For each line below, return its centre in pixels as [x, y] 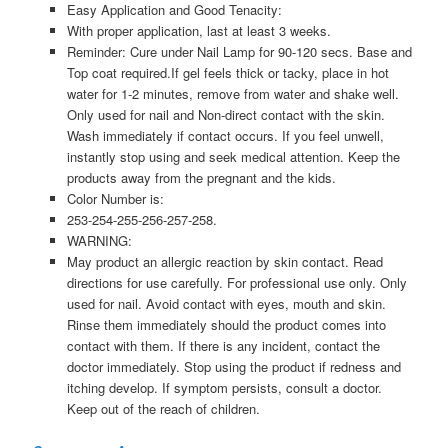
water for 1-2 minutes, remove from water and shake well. [232, 93]
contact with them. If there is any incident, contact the [223, 345]
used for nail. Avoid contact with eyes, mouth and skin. [226, 303]
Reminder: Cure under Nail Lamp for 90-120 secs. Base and [239, 51]
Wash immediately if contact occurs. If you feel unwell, [225, 135]
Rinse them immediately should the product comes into [226, 324]
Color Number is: [115, 198]
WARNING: [99, 240]
